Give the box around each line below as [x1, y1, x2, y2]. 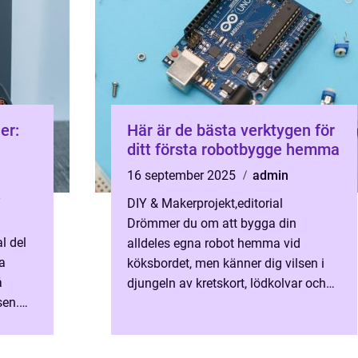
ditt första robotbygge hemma [127, 140, 340, 159]
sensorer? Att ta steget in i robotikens [127, 296, 335, 311]
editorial [237, 196, 283, 211]
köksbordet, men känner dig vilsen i [127, 256, 324, 271]
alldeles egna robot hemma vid [127, 236, 300, 251]
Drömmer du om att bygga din [127, 216, 296, 231]
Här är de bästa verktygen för [127, 121, 335, 140]
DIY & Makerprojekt [127, 196, 235, 211]
